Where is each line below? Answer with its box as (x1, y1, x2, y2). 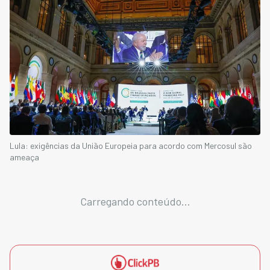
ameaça (10, 151, 39, 162)
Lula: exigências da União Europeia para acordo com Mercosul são (10, 140, 252, 151)
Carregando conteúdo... (80, 194, 190, 208)
